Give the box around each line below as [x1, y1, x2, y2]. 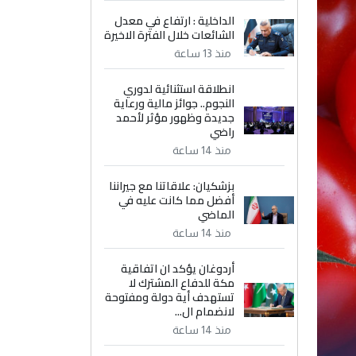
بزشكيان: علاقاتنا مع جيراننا [109, 176, 235, 196]
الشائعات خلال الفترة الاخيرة [104, 25, 235, 45]
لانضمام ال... [175, 301, 235, 322]
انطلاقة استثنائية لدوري [123, 79, 235, 99]
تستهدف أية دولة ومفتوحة [105, 287, 235, 308]
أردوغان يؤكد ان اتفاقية [121, 258, 235, 279]
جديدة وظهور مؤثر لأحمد [116, 107, 235, 128]
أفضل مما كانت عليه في [118, 190, 235, 211]
